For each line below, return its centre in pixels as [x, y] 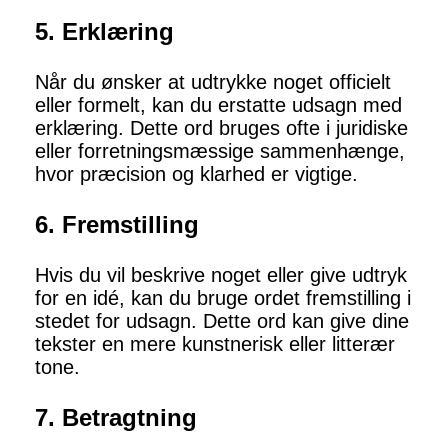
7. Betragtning [116, 418]
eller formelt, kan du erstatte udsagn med [218, 105]
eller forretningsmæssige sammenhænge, [220, 151]
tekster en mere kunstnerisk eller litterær [215, 344]
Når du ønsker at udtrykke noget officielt [213, 82]
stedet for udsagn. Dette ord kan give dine [222, 321]
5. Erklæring [104, 32]
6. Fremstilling [117, 225]
